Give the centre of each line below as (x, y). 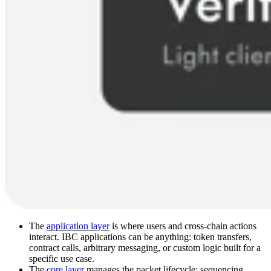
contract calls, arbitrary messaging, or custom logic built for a (145, 248)
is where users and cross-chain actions (183, 226)
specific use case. (62, 259)
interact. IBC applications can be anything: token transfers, (140, 237)
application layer (78, 226)
